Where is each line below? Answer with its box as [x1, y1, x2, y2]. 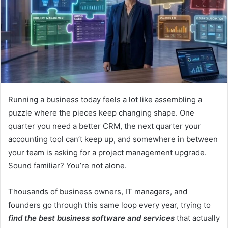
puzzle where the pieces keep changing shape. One [8, 107, 194, 118]
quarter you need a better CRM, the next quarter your [8, 121, 201, 131]
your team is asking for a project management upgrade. [8, 147, 207, 157]
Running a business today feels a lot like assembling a [8, 94, 202, 104]
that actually [175, 213, 220, 223]
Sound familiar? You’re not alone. [8, 160, 129, 170]
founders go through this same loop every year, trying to [8, 199, 211, 210]
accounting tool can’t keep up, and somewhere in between [8, 134, 218, 144]
